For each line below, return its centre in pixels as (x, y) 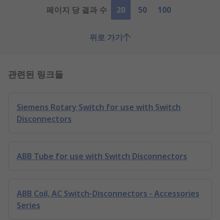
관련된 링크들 (36, 74)
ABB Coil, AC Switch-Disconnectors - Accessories (108, 193)
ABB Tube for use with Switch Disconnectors (102, 156)
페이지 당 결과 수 (77, 10)
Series (28, 205)
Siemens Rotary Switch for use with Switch (99, 107)
